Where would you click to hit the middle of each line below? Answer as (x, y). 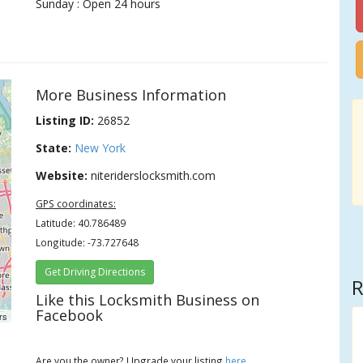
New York (100, 148)
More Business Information (131, 95)
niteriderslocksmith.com (152, 175)
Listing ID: (65, 120)
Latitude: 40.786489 (81, 223)
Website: (62, 175)
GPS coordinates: (76, 203)
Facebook (70, 315)
